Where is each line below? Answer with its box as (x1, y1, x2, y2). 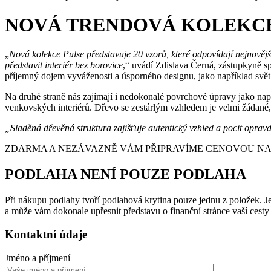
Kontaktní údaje (5, 227, 87, 241)
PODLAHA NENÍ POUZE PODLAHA (5, 166, 246, 183)
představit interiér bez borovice (5, 60, 123, 71)
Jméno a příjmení (5, 252, 70, 263)
